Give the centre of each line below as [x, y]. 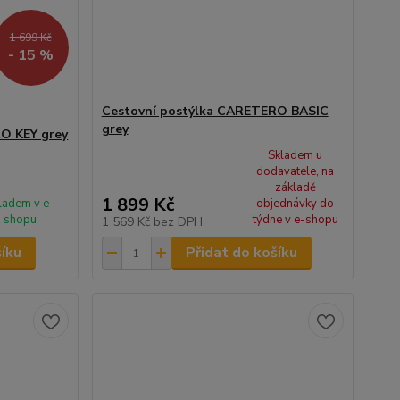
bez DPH [178, 222]
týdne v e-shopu [295, 220]
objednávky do [296, 204]
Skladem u [296, 155]
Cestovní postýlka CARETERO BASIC [215, 111]
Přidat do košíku [241, 253]
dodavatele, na [296, 171]
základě [295, 187]
